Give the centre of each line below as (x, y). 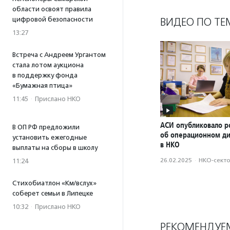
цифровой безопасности (53, 19)
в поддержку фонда (45, 75)
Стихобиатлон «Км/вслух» (54, 183)
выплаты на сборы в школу (55, 148)
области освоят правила (52, 9)
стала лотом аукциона (48, 65)
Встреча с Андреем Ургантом (59, 55)
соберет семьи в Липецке (53, 193)
